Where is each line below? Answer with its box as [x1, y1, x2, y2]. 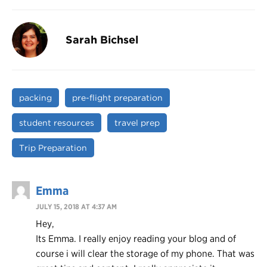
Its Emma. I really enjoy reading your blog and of [36, 232, 236, 244]
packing [19, 92, 52, 103]
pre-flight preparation [72, 92, 163, 103]
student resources [19, 117, 94, 128]
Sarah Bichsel [66, 33, 138, 46]
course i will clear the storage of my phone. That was [36, 247, 254, 259]
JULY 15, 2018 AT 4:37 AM [36, 201, 117, 211]
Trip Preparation [19, 142, 87, 153]
